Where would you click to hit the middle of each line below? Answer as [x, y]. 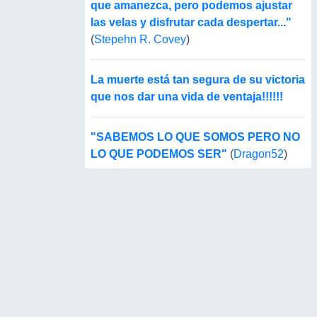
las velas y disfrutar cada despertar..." [191, 23]
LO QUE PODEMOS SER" [159, 154]
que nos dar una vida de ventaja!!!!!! [187, 97]
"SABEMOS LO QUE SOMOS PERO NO [195, 137]
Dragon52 [259, 154]
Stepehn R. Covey [140, 40]
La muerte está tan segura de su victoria [198, 80]
